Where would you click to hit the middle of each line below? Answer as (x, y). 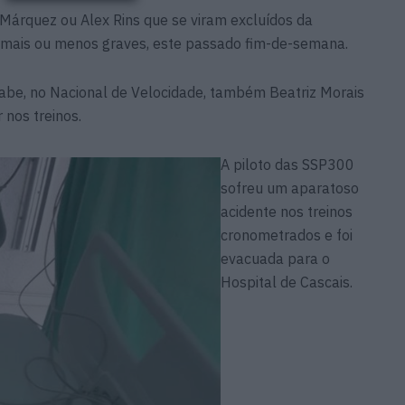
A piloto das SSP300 (287, 164)
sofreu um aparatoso (290, 188)
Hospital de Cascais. (287, 282)
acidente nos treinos (287, 211)
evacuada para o (275, 258)
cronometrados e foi (287, 235)
